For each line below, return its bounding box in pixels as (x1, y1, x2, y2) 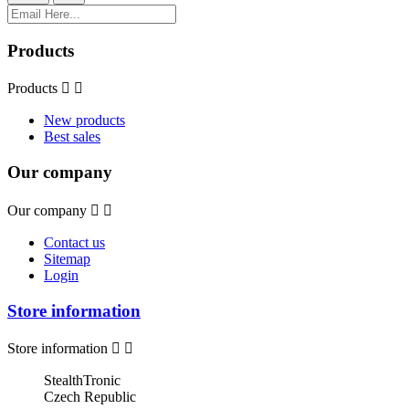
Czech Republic (44, 389, 136, 405)
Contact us (44, 234, 105, 250)
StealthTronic (44, 372, 121, 389)
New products (44, 112, 125, 129)
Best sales (44, 129, 100, 145)
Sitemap (44, 250, 90, 267)
